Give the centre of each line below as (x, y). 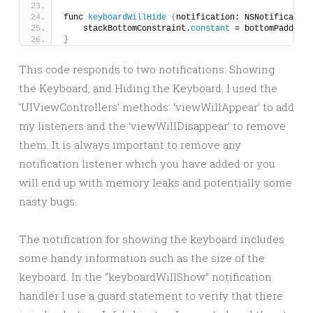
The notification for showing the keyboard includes (152, 239)
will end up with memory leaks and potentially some (155, 182)
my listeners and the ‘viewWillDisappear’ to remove (152, 126)
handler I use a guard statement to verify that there (151, 296)
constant (210, 29)
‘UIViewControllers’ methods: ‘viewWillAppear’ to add (156, 107)
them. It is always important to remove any (130, 145)
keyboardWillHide (127, 17)
